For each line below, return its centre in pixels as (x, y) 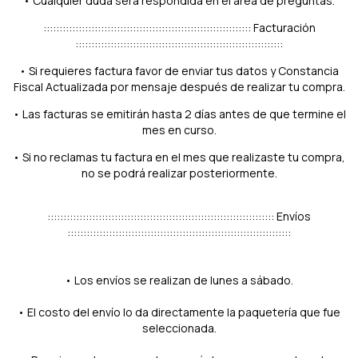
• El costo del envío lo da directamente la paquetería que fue (179, 312)
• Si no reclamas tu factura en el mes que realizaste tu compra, (179, 157)
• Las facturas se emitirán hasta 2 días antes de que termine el (179, 113)
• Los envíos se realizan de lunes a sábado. (179, 280)
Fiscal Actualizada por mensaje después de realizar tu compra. (179, 86)
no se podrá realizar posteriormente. (179, 173)
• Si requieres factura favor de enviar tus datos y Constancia (179, 70)
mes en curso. (179, 129)
